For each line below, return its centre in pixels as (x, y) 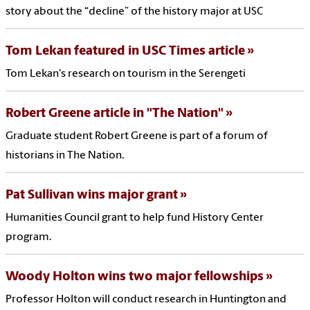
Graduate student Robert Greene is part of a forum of (137, 137)
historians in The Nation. (65, 156)
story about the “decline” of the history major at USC (134, 12)
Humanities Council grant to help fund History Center (135, 218)
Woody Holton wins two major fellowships (135, 277)
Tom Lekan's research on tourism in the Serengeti (126, 74)
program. (28, 238)
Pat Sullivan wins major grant (92, 196)
